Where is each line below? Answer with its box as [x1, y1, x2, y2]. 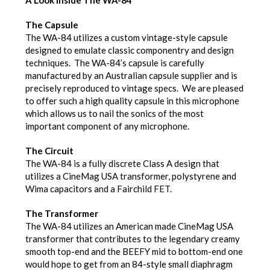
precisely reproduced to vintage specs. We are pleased [25, 82, 243, 93]
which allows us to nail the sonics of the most [25, 107, 204, 119]
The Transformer [25, 207, 98, 219]
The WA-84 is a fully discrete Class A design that [25, 157, 219, 169]
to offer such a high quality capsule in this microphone [25, 95, 239, 106]
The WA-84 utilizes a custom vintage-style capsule [25, 31, 228, 43]
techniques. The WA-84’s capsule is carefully [25, 57, 204, 68]
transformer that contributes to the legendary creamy [25, 233, 240, 244]
